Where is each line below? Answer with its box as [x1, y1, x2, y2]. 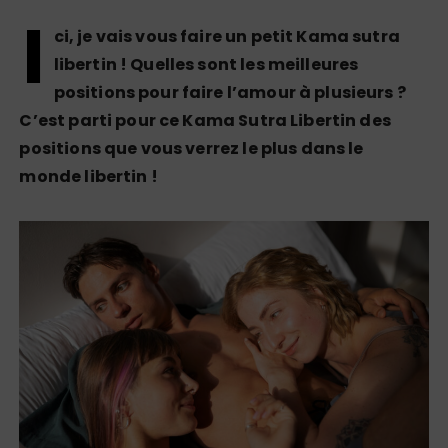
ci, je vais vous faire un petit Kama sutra [53, 25, 400, 49]
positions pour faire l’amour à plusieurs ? [53, 81, 406, 105]
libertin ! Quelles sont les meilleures [53, 53, 359, 77]
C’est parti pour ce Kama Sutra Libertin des [19, 109, 391, 133]
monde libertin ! [19, 165, 158, 189]
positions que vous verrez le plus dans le [19, 137, 364, 161]
